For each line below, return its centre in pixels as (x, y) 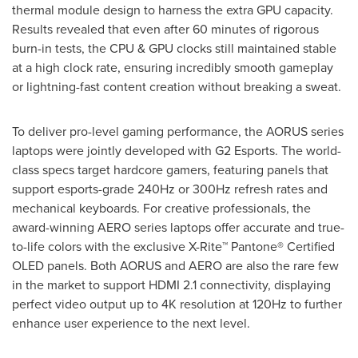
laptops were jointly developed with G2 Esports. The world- (177, 150)
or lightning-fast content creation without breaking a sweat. (177, 86)
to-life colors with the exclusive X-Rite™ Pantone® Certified (173, 246)
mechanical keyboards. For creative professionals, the (161, 207)
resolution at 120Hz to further (259, 303)
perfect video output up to (87, 303)
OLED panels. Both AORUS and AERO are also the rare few (175, 265)
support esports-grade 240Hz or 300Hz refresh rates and (170, 188)
